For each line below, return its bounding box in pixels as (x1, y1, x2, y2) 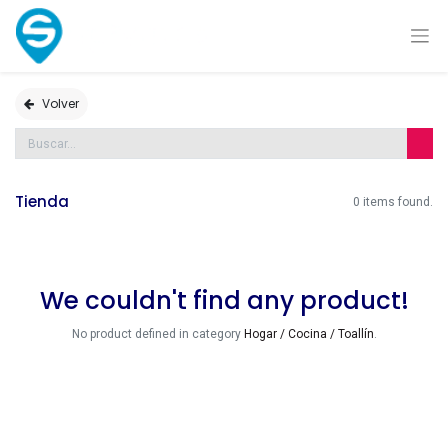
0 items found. (353, 194, 433, 209)
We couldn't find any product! (39, 283, 409, 319)
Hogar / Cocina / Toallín (243, 327, 374, 342)
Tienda (15, 191, 69, 213)
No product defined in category (71, 327, 244, 342)
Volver (42, 95, 79, 113)
